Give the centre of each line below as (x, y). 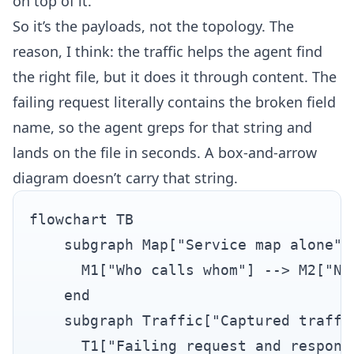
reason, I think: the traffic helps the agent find (168, 51)
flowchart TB (81, 219)
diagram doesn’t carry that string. (125, 177)
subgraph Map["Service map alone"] (190, 244)
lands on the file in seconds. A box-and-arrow (165, 152)
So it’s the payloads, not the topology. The (153, 26)
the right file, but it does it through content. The (175, 76)
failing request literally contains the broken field (174, 102)
